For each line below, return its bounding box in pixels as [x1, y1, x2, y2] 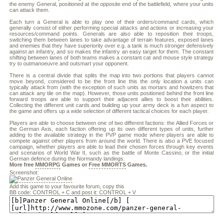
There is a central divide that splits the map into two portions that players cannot [9, 72, 214, 78]
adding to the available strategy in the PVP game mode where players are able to [9, 132, 214, 138]
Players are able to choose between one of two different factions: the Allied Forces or [9, 120, 214, 126]
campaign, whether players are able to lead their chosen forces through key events [9, 144, 214, 150]
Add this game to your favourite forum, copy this [9, 183, 124, 189]
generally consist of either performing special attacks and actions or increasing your [9, 25, 214, 31]
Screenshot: [9, 169, 39, 175]
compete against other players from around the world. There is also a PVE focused [9, 138, 214, 144]
